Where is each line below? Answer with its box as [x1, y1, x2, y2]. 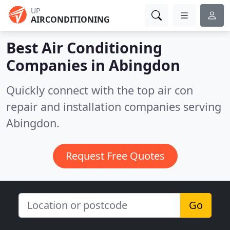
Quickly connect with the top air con [6, 83, 193, 98]
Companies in [6, 55, 109, 75]
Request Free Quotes [65, 149, 165, 163]
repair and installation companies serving [6, 99, 221, 114]
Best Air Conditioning [6, 37, 162, 57]
